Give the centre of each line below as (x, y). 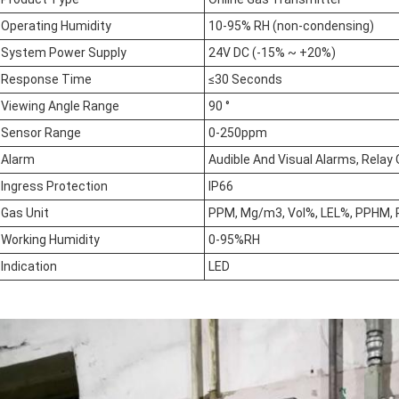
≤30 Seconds (245, 79)
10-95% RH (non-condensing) (291, 26)
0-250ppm (238, 133)
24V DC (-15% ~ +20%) (272, 53)
